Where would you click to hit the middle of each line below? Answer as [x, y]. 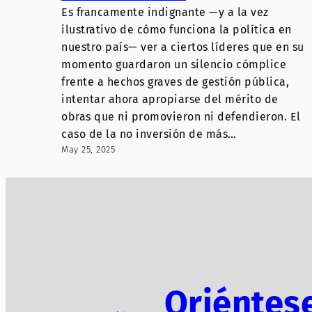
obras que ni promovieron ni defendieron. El [181, 116]
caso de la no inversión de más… [149, 134]
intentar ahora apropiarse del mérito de [170, 99]
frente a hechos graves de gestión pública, [175, 81]
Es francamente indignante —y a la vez [165, 12]
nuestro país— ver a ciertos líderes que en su [183, 47]
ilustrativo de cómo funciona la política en [177, 29]
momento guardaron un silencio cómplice [174, 64]
